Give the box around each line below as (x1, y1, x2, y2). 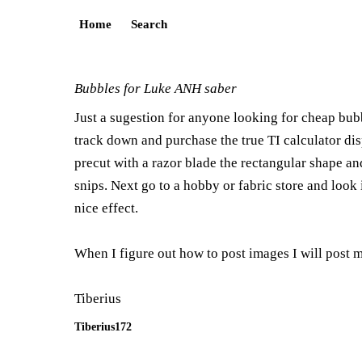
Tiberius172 (74, 320, 132, 333)
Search (131, 17, 167, 31)
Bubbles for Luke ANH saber (74, 81, 237, 96)
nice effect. (74, 200, 138, 216)
